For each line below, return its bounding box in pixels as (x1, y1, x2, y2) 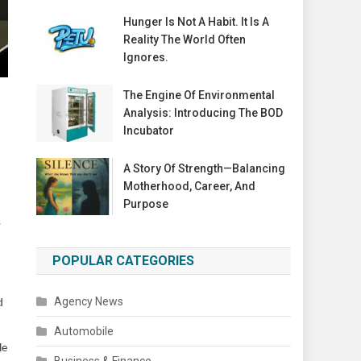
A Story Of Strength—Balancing (122, 162, 285, 176)
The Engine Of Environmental (122, 89, 275, 102)
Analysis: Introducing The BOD (122, 106, 283, 120)
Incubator (122, 124, 174, 138)
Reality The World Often (122, 33, 246, 46)
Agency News (54, 295, 124, 309)
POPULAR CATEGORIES (52, 253, 195, 269)
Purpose (122, 197, 168, 211)
